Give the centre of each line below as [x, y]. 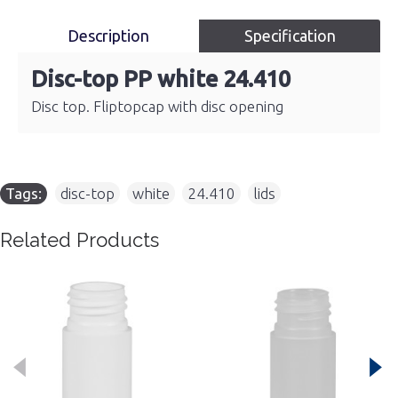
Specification [290, 36]
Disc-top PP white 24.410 [161, 79]
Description [108, 36]
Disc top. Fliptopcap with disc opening [157, 106]
